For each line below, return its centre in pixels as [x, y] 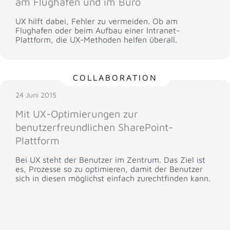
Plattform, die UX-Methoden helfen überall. [96, 40]
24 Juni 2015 [36, 95]
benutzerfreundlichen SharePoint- [94, 127]
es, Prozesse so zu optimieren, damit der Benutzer [109, 169]
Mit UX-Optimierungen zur [77, 114]
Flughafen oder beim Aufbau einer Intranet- [98, 31]
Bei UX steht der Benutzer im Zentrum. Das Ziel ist [110, 160]
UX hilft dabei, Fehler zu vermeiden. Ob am [97, 21]
